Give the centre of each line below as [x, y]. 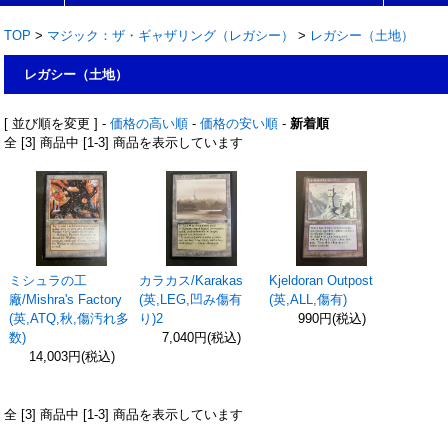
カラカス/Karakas [191, 280]
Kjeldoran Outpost [321, 280]
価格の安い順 [239, 123]
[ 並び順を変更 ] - [57, 123]
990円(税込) [331, 318]
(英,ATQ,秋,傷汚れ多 [69, 318]
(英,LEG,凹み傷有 [190, 299]
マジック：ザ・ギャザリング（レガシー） [170, 35]
